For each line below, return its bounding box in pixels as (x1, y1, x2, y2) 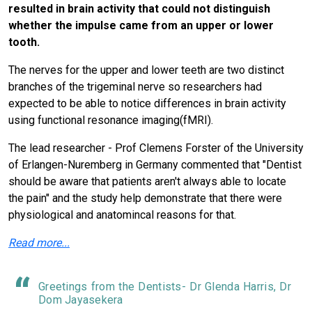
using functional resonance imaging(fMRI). (8, 114, 213, 127)
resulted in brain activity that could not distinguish (8, 2, 270, 16)
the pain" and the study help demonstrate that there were (8, 192, 282, 205)
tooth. (8, 36, 40, 49)
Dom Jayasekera (38, 293, 123, 307)
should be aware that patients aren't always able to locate (8, 175, 286, 189)
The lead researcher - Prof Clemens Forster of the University (8, 141, 304, 155)
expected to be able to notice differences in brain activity (8, 97, 286, 111)
